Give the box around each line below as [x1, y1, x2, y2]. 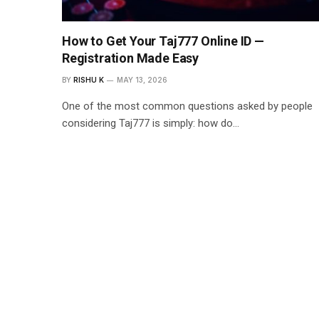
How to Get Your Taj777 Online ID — [62, 33, 264, 48]
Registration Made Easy [62, 50, 199, 66]
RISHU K [73, 75, 104, 84]
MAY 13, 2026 [117, 75, 167, 84]
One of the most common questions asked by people [62, 99, 313, 113]
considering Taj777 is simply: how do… [62, 116, 239, 130]
